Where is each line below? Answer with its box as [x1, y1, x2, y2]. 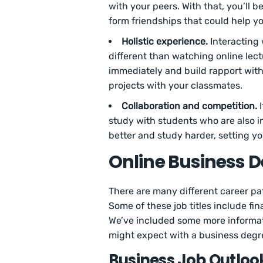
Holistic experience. [122, 36, 208, 48]
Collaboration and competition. [122, 100, 257, 112]
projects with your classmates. [109, 80, 242, 92]
